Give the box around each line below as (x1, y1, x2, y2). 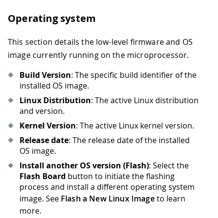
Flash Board (19, 170, 66, 182)
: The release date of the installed (69, 134, 190, 145)
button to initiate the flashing (66, 170, 175, 182)
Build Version (19, 69, 71, 80)
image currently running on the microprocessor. (8, 49, 189, 60)
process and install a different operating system (19, 181, 195, 192)
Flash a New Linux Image (61, 193, 155, 204)
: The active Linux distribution (91, 94, 199, 106)
